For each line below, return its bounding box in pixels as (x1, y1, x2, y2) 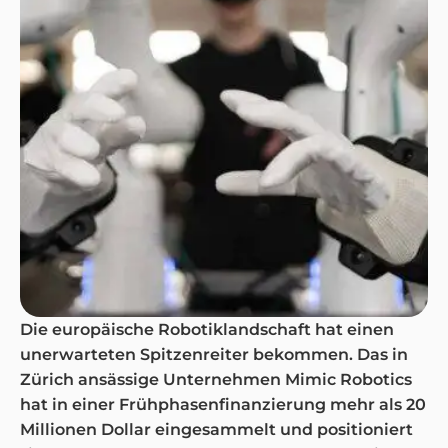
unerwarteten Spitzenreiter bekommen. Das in (20, 345, 408, 364)
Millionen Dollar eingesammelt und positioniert (20, 420, 413, 439)
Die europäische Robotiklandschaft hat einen (20, 320, 394, 339)
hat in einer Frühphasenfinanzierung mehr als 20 (20, 395, 426, 414)
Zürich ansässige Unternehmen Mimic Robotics (20, 370, 412, 389)
